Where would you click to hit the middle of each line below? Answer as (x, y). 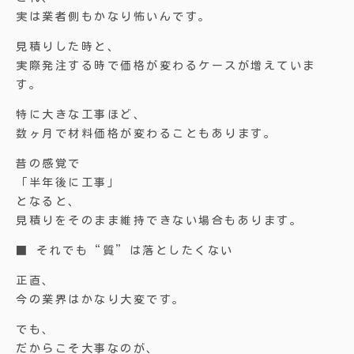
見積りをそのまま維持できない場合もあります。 (160, 220)
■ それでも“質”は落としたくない (125, 250)
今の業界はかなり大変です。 (101, 299)
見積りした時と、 (68, 47)
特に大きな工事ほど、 (81, 115)
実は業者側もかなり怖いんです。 (114, 17)
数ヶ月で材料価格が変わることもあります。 (147, 134)
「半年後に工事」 (68, 183)
